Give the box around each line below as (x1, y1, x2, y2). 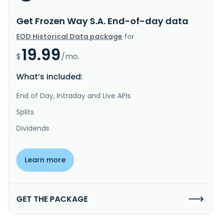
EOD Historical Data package (16, 31, 122, 41)
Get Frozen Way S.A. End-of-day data (16, 14, 188, 27)
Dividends (16, 123, 49, 133)
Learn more (25, 154, 66, 165)
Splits (16, 107, 34, 117)
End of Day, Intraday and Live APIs (16, 90, 131, 101)
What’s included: (16, 71, 83, 82)
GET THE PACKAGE (16, 193, 88, 205)
